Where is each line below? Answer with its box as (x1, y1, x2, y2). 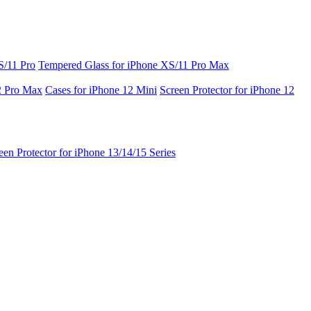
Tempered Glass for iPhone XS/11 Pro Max (38, 59, 229, 72)
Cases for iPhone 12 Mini (45, 84, 157, 96)
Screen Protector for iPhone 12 (160, 84, 294, 96)
